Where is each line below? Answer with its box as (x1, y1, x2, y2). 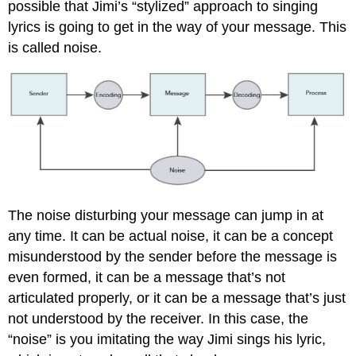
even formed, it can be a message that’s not (8, 269, 286, 285)
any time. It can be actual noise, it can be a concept (8, 227, 334, 244)
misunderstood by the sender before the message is (8, 248, 338, 265)
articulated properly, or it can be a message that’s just (8, 289, 346, 306)
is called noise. (8, 39, 103, 56)
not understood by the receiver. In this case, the (8, 310, 309, 327)
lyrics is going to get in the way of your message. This (8, 18, 347, 35)
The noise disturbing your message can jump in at (8, 207, 324, 223)
